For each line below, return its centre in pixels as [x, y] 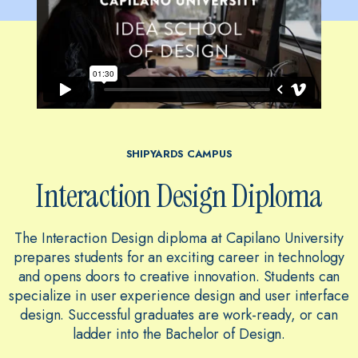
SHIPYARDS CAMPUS [179, 153]
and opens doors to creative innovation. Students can [179, 276]
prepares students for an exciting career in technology [179, 257]
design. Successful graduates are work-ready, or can [179, 314]
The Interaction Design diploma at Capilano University [179, 238]
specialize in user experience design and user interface [179, 295]
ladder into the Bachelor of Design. [179, 334]
